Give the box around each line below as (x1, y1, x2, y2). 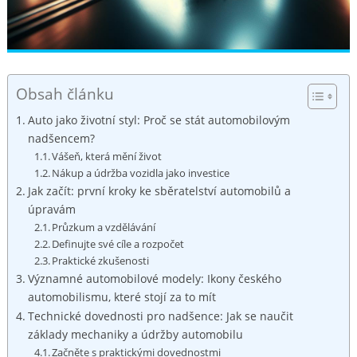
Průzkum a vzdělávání (52, 220, 156, 235)
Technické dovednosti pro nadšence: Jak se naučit (27, 308, 293, 324)
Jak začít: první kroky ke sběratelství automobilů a (27, 183, 291, 199)
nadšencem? (27, 131, 95, 147)
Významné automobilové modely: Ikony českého (27, 271, 281, 287)
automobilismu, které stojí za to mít (27, 289, 216, 305)
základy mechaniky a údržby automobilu (27, 327, 243, 343)
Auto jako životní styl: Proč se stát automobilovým (27, 112, 290, 128)
